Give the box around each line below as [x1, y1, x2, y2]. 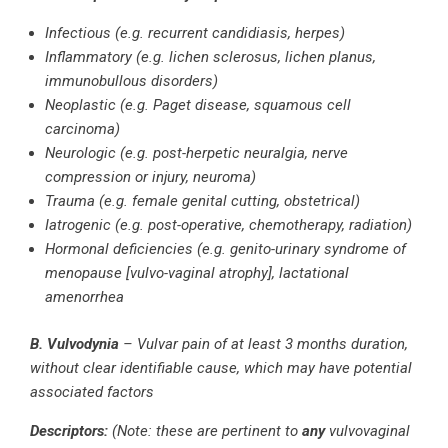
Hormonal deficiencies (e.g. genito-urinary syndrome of [45, 240, 406, 259]
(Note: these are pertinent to [112, 421, 302, 440]
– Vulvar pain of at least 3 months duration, [119, 334, 408, 353]
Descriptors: [30, 421, 112, 440]
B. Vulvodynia [30, 334, 119, 353]
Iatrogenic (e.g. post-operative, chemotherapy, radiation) [45, 216, 412, 235]
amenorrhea [45, 288, 124, 307]
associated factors [30, 382, 154, 401]
